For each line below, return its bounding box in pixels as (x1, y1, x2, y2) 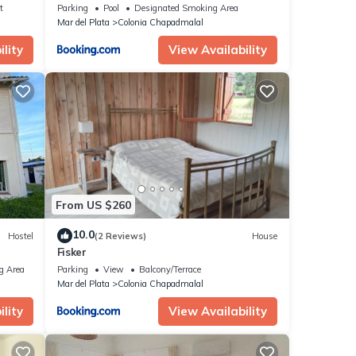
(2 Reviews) (94, 230, 146, 242)
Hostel (7, 230, 33, 242)
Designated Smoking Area (133, 2, 238, 14)
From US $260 (55, 197, 131, 212)
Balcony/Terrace (138, 264, 201, 276)
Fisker (56, 246, 87, 259)
